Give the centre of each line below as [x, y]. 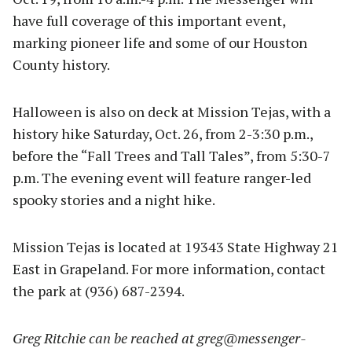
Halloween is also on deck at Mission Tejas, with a [172, 112]
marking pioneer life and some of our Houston [160, 43]
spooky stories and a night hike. [114, 200]
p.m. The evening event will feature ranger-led [162, 178]
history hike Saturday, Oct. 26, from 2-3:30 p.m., [163, 134]
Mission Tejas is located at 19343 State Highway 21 [176, 247]
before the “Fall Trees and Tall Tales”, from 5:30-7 [172, 156]
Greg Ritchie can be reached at [105, 338]
